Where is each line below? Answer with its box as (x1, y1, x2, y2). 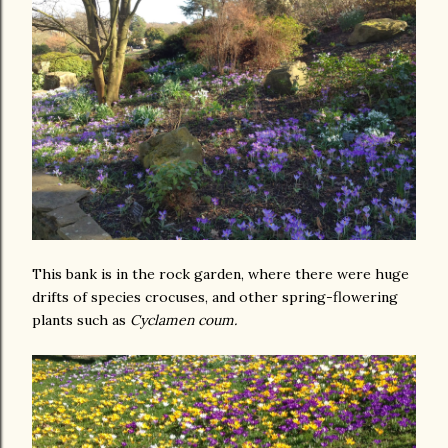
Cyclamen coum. (130, 311, 237, 329)
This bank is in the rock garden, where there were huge (32, 265, 409, 283)
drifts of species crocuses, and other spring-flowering (32, 288, 398, 306)
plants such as (32, 311, 130, 329)
